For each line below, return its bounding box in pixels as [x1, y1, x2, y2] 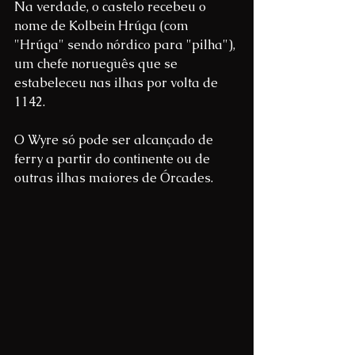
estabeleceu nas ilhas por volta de [14, 74, 221, 92]
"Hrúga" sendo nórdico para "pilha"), [14, 36, 239, 54]
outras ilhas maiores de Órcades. [14, 170, 213, 187]
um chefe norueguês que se [14, 55, 181, 73]
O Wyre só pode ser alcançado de [14, 132, 216, 149]
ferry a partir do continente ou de [14, 151, 213, 168]
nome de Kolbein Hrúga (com [14, 17, 192, 35]
